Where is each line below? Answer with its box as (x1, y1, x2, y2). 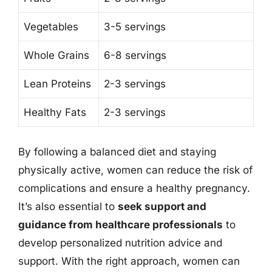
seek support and (118, 200, 206, 212)
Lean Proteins (24, 78, 91, 90)
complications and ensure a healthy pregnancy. (18, 182, 250, 194)
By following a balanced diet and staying (18, 145, 216, 158)
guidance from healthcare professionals (18, 218, 223, 231)
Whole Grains (24, 49, 89, 61)
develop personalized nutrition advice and (18, 236, 222, 249)
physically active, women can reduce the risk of (18, 163, 253, 176)
